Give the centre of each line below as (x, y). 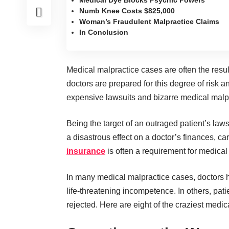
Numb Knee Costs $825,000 (127, 11)
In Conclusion (104, 32)
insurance (86, 151)
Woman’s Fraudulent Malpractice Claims (149, 21)
